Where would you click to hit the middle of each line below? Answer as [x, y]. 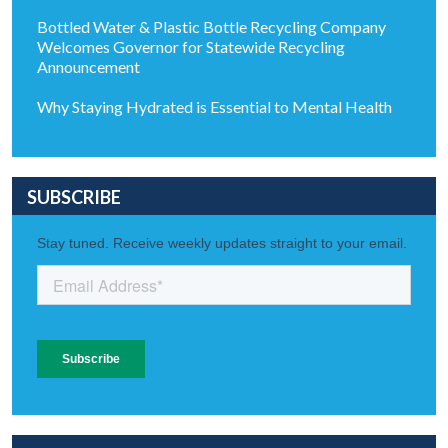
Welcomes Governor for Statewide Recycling [191, 47]
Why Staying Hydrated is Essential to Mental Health [214, 107]
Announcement [88, 67]
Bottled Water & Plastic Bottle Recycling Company [211, 27]
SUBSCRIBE [74, 197]
